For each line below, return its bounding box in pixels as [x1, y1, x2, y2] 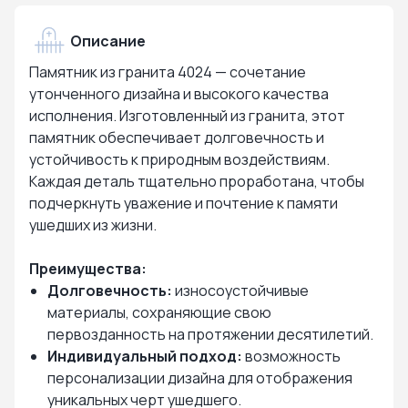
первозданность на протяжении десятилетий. [47, 324, 373, 344]
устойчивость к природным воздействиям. [29, 149, 330, 169]
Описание [70, 30, 146, 51]
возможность [242, 346, 341, 366]
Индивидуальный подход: [47, 346, 242, 366]
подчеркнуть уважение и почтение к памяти [29, 193, 338, 213]
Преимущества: [29, 259, 147, 279]
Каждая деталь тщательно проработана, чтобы [29, 171, 364, 191]
